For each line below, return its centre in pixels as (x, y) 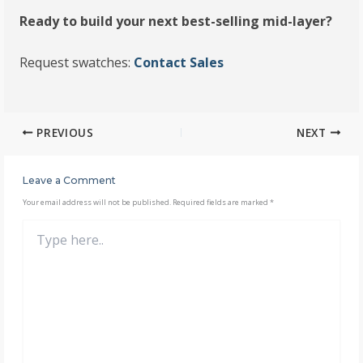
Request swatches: (77, 63)
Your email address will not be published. (96, 202)
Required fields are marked (221, 202)
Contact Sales (179, 63)
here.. (36, 242)
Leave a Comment (69, 180)
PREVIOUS (63, 132)
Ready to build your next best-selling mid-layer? (176, 21)
